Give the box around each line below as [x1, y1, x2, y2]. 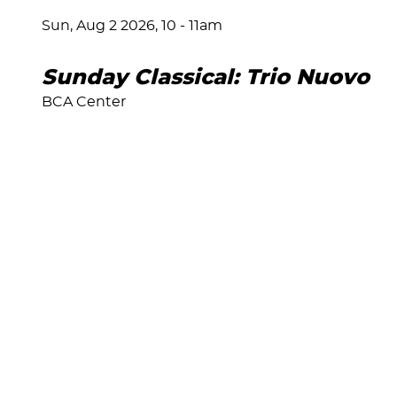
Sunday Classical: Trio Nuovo [42, 67, 370, 89]
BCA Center [42, 95, 126, 109]
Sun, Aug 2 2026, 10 [42, 19, 176, 33]
